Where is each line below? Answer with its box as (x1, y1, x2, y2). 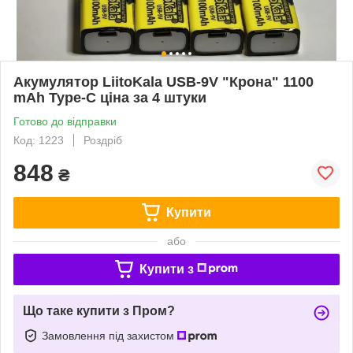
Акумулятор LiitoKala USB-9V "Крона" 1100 (13, 73, 314, 90)
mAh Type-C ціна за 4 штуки (13, 89, 206, 106)
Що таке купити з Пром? (23, 303, 175, 318)
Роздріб (84, 133, 122, 147)
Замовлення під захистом (42, 329, 177, 342)
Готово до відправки (13, 114, 117, 128)
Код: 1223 (13, 133, 64, 147)
